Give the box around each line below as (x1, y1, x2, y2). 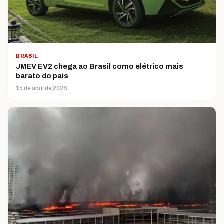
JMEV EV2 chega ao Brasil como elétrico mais (16, 62, 183, 71)
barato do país (16, 72, 68, 80)
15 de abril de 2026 (16, 85, 67, 92)
